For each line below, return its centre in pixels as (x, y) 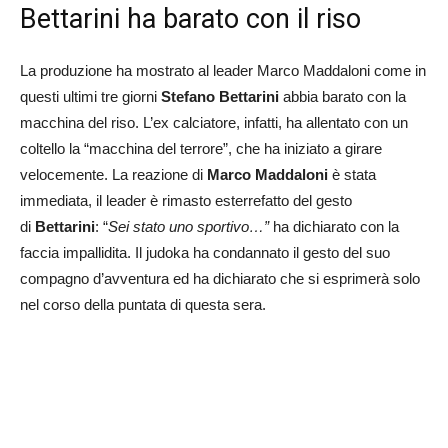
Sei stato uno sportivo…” (188, 226)
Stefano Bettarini (220, 96)
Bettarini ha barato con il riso (190, 18)
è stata (352, 174)
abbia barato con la (342, 96)
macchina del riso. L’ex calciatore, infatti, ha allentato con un (214, 122)
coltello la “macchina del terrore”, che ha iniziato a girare (201, 148)
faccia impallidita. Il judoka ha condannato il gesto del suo (205, 252)
